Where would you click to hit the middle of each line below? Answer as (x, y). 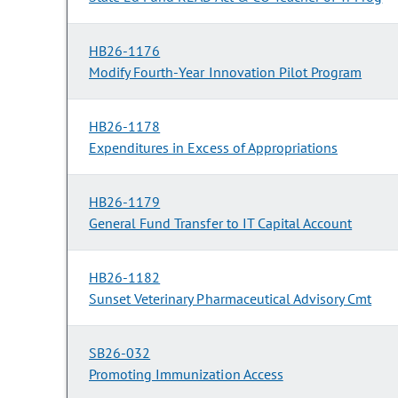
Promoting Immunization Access (186, 374)
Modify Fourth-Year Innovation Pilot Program (226, 72)
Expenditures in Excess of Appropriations (214, 148)
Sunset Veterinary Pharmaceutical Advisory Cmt (231, 299)
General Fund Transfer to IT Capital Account (221, 223)
